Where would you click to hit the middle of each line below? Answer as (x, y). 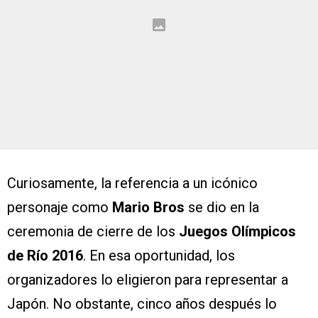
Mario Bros (148, 207)
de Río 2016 (45, 255)
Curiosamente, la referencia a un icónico (132, 183)
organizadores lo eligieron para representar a (148, 279)
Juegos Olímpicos (236, 231)
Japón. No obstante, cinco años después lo (142, 303)
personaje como (60, 207)
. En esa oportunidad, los (159, 255)
